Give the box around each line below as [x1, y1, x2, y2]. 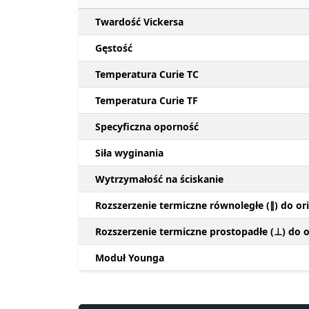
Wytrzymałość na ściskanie [95, 172, 223, 186]
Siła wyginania [95, 146, 163, 159]
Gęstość [95, 41, 132, 54]
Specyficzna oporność [95, 119, 199, 133]
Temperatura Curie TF [95, 93, 198, 107]
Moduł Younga [95, 250, 164, 264]
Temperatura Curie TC [95, 67, 199, 81]
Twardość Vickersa [95, 14, 183, 28]
